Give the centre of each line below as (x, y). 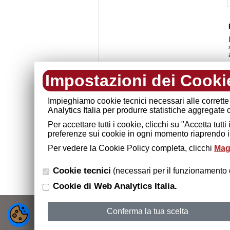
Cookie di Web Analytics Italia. (115, 186)
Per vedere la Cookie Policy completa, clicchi (131, 148)
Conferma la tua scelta (148, 211)
